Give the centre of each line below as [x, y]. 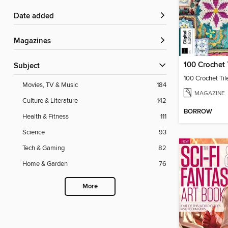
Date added [37, 17]
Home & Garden [45, 164]
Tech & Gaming [44, 148]
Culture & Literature [50, 101]
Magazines [36, 41]
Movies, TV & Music [50, 85]
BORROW [198, 112]
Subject [29, 66]
